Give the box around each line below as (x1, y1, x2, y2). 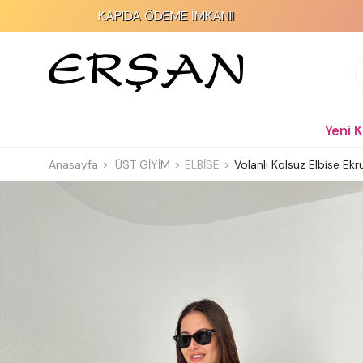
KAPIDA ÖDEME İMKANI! (31, 7, 168, 24)
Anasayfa (49, 157, 98, 172)
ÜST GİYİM (115, 157, 170, 172)
